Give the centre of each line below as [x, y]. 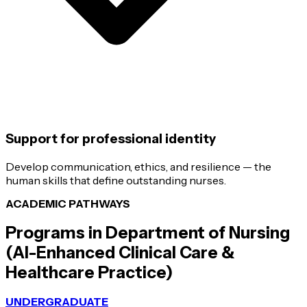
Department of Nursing [198, 233]
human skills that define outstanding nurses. [116, 181]
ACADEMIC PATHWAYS [68, 204]
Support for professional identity [111, 139]
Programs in [56, 233]
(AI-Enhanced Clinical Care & [120, 253]
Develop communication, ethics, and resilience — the [138, 167]
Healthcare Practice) [89, 273]
